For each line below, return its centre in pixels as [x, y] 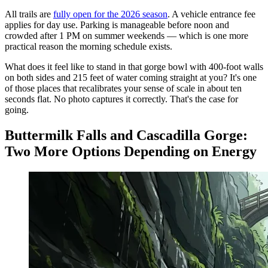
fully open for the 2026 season [110, 14]
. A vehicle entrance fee [211, 14]
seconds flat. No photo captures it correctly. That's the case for [121, 99]
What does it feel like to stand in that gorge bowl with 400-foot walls [134, 67]
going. [17, 110]
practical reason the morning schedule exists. [89, 47]
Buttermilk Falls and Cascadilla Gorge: [126, 135]
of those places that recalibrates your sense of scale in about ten [123, 89]
